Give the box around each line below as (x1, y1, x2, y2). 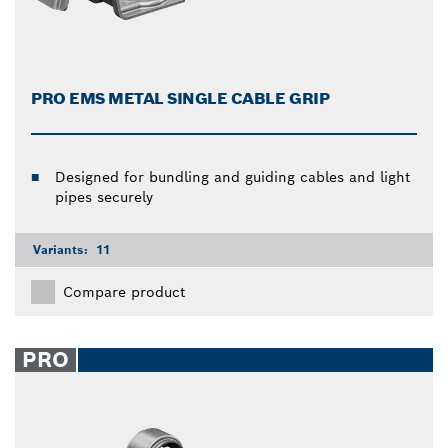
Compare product (63, 283, 185, 302)
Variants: (33, 242, 92, 258)
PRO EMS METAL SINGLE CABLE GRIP (31, 88, 330, 110)
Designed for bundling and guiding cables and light (55, 168, 410, 187)
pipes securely (55, 188, 153, 207)
